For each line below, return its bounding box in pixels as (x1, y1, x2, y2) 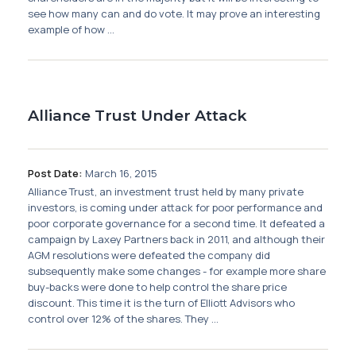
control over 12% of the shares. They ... (28, 311, 219, 326)
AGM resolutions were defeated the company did (28, 247, 271, 262)
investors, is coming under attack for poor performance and (28, 199, 323, 215)
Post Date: (28, 165, 83, 180)
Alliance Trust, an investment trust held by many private (28, 184, 304, 199)
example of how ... (28, 22, 115, 37)
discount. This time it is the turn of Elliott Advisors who (28, 295, 296, 310)
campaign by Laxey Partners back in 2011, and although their (28, 231, 326, 246)
